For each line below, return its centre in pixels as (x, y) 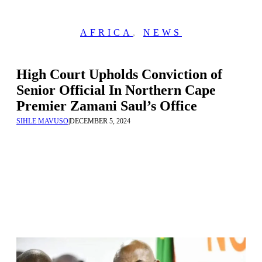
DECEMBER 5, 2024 (100, 121)
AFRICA (106, 32)
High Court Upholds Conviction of (119, 74)
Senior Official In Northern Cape (116, 90)
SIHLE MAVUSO (42, 121)
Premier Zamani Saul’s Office (107, 106)
